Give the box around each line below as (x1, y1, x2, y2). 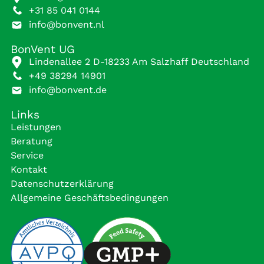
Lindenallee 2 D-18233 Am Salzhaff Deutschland (29, 56, 250, 68)
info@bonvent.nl (29, 19, 105, 31)
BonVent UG (11, 42, 75, 57)
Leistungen (11, 121, 61, 133)
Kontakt (11, 164, 47, 176)
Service (11, 150, 44, 161)
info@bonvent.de (29, 84, 107, 96)
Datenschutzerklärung (11, 178, 114, 190)
